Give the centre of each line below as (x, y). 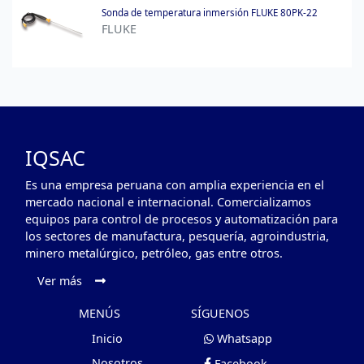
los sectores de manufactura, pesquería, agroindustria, (177, 236)
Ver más (60, 280)
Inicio (107, 338)
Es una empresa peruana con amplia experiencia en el (175, 185)
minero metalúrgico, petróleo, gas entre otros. (154, 253)
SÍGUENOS (220, 313)
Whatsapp (245, 339)
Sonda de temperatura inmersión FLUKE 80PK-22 (210, 12)
